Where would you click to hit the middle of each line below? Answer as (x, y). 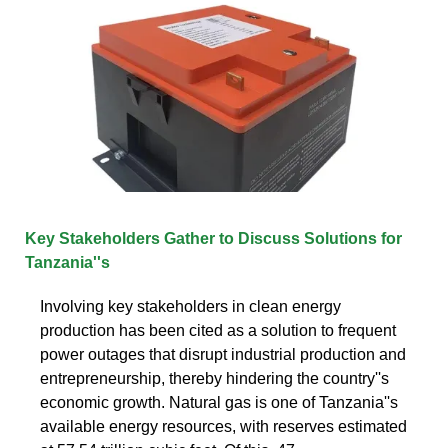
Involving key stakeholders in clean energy (190, 306)
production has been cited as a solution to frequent (218, 330)
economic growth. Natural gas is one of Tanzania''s (219, 402)
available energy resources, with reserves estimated (223, 426)
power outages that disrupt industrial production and (223, 354)
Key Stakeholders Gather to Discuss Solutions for (213, 238)
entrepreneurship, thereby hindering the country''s (214, 378)
